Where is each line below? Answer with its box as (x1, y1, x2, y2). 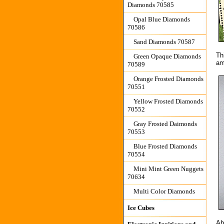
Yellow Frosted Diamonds (133, 97, 203, 105)
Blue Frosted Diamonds (133, 142, 197, 150)
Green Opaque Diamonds (133, 52, 201, 60)
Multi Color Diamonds (133, 187, 195, 195)
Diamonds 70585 (127, 1, 174, 8)
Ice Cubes (127, 204, 154, 211)
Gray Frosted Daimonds (133, 120, 197, 127)
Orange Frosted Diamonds (133, 75, 203, 82)
